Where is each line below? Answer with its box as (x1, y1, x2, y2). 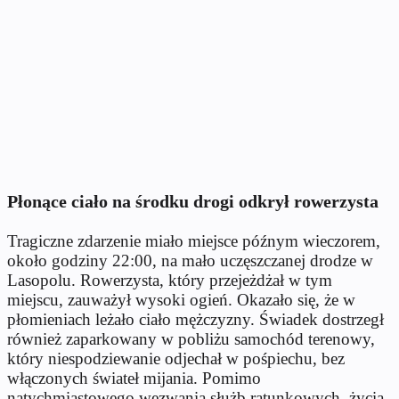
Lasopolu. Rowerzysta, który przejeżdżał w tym (7, 270, 332, 289)
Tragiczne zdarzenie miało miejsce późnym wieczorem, (7, 231, 380, 250)
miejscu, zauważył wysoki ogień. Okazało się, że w (7, 289, 355, 309)
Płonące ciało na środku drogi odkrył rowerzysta (7, 191, 379, 211)
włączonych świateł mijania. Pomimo (7, 368, 261, 387)
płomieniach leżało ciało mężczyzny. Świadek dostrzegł (7, 309, 384, 329)
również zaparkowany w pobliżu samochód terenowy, (7, 329, 375, 348)
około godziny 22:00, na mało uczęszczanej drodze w (7, 250, 373, 270)
